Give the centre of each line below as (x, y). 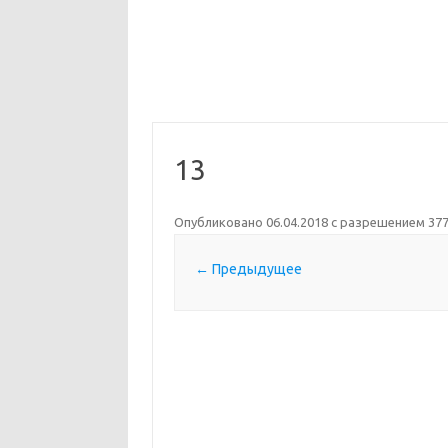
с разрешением (377, 222)
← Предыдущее (248, 268)
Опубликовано (219, 222)
